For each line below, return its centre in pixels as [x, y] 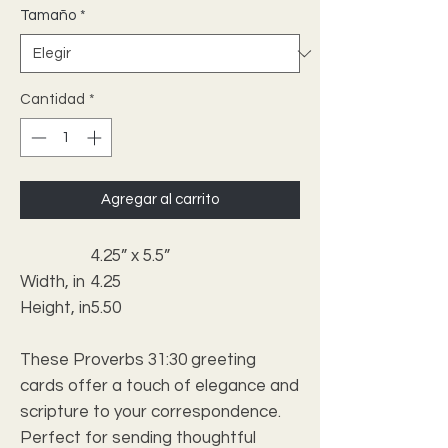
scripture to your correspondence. [150, 411]
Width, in [52, 281]
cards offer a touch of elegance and [159, 385]
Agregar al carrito [160, 199]
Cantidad [52, 99]
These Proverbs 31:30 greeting [138, 359]
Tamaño [48, 15]
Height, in [55, 307]
